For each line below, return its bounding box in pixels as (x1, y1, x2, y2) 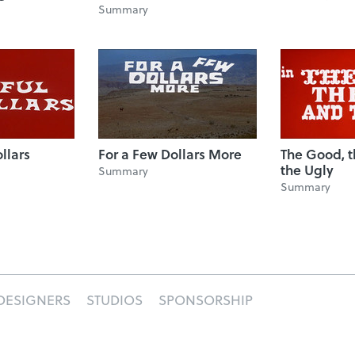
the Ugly (281, 160, 334, 180)
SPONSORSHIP (158, 290, 253, 310)
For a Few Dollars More (98, 144, 242, 164)
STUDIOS (86, 290, 143, 310)
